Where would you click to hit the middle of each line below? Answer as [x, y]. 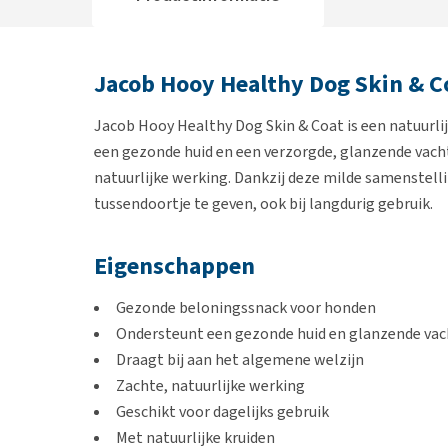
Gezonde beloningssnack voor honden [246, 307]
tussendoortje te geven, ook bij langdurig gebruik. [263, 203]
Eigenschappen [174, 266]
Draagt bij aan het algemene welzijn [240, 359]
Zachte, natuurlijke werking [210, 385]
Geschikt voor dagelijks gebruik [222, 411]
